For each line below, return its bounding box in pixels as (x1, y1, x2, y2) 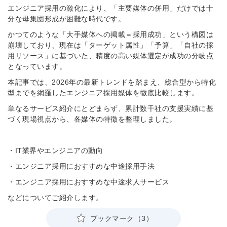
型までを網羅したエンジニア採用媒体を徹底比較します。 (8, 89, 199, 97)
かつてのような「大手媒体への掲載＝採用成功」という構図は (8, 30, 213, 39)
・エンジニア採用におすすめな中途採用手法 (8, 162, 155, 171)
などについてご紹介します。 (8, 194, 103, 202)
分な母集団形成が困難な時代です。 (8, 15, 125, 23)
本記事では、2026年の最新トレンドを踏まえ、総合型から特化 (8, 78, 216, 87)
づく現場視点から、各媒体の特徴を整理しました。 (8, 115, 177, 124)
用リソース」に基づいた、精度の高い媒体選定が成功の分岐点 (8, 52, 213, 60)
